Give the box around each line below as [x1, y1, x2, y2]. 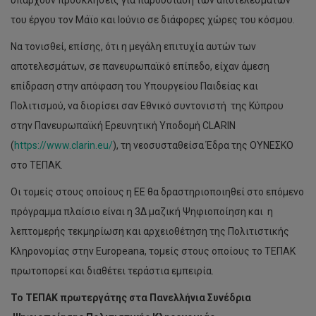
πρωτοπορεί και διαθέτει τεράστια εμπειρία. [11, 265, 214, 276]
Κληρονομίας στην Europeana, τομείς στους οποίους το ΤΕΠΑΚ [11, 245, 296, 257]
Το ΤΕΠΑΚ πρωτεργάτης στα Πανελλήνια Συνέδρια [11, 292, 251, 303]
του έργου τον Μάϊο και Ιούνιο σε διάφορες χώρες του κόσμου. [11, 14, 295, 25]
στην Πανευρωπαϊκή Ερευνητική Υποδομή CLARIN [11, 120, 236, 131]
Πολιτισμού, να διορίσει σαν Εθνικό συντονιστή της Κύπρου [11, 100, 284, 111]
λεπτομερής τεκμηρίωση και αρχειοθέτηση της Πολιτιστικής [11, 226, 289, 237]
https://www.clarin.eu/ [14, 140, 113, 151]
